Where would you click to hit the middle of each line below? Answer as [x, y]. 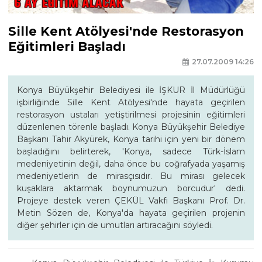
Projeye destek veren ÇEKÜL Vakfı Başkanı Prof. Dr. [131, 201]
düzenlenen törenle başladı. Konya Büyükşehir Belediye [131, 127]
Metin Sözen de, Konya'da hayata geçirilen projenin [131, 213]
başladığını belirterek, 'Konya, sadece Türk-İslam [131, 152]
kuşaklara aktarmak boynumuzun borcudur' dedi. [131, 189]
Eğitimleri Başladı [67, 46]
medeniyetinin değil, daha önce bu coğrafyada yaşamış [131, 164]
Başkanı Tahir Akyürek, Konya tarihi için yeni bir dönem [131, 139]
